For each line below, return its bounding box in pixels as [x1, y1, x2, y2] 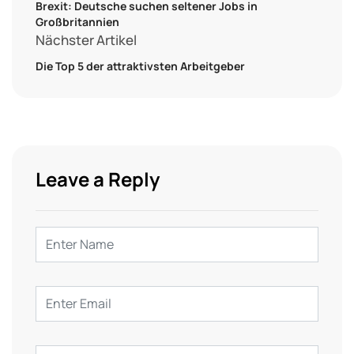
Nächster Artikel [36, 30, 137, 49]
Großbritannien [36, 13, 119, 29]
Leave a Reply [36, 165, 160, 192]
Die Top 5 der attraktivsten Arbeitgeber [36, 58, 245, 73]
